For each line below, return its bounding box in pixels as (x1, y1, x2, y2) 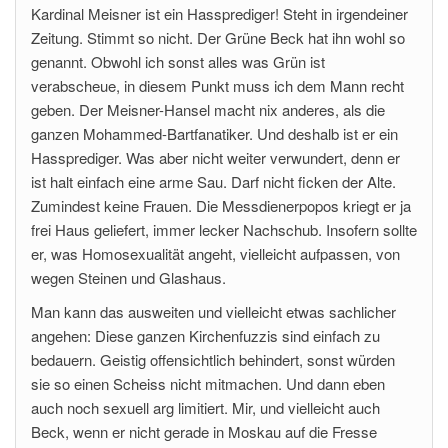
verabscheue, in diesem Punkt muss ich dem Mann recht (31, 75, 404, 96)
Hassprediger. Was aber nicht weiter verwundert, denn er (31, 147, 400, 168)
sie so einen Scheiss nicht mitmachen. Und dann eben (31, 373, 385, 394)
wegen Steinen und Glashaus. (31, 267, 226, 288)
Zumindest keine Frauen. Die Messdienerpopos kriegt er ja (31, 195, 411, 216)
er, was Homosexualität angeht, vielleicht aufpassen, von (31, 243, 400, 264)
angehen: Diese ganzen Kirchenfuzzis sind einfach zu (31, 325, 380, 346)
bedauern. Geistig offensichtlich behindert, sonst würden (31, 349, 395, 370)
